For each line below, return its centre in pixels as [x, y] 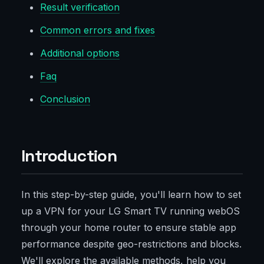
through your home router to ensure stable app [129, 228]
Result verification [80, 7]
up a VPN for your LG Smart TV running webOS [131, 211]
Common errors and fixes [98, 30]
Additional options [80, 53]
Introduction [69, 156]
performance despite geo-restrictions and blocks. [131, 244]
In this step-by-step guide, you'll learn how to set [131, 195]
